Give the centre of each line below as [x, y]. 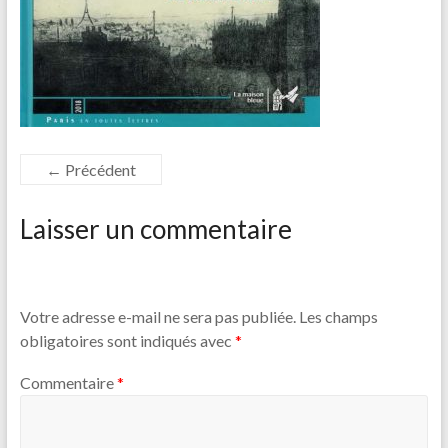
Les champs [338, 316]
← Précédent [90, 169]
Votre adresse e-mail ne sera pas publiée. [157, 316]
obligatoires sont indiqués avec [127, 340]
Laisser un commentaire [155, 228]
